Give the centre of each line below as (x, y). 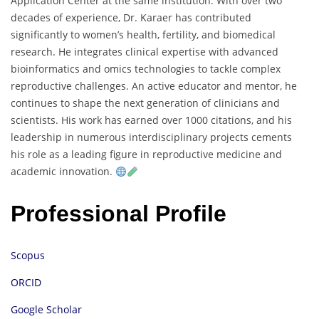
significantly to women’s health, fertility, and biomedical (143, 35)
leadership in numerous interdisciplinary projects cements (151, 137)
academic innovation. (63, 172)
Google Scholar (46, 310)
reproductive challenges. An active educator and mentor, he (154, 86)
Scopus (28, 256)
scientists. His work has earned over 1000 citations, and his (151, 120)
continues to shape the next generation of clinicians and (145, 103)
